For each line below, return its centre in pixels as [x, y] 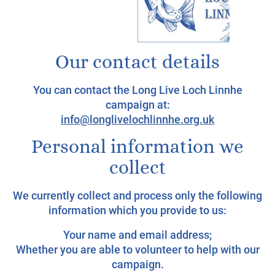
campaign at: [137, 105]
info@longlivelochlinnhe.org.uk [137, 119]
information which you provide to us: [137, 210]
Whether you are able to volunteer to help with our [137, 250]
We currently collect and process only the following [137, 196]
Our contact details [137, 62]
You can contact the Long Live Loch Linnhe [137, 90]
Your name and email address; [137, 235]
